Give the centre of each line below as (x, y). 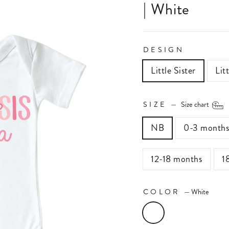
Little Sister (174, 70)
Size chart (196, 104)
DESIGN (164, 49)
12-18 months (177, 159)
